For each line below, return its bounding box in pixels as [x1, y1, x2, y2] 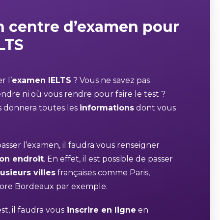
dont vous [134, 103, 176, 112]
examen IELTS [12, 76, 71, 85]
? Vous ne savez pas [71, 76, 150, 85]
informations [80, 103, 134, 112]
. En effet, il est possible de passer [44, 154, 173, 164]
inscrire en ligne [64, 205, 136, 215]
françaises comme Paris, [55, 168, 150, 177]
